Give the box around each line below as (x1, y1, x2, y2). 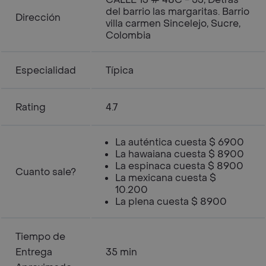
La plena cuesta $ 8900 (115, 195, 227, 208)
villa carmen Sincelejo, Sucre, (106, 17, 240, 30)
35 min (106, 246, 137, 258)
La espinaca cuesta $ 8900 (115, 160, 243, 172)
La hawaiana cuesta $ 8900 (115, 148, 244, 160)
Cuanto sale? (15, 166, 76, 178)
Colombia (106, 29, 151, 42)
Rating (15, 101, 46, 113)
